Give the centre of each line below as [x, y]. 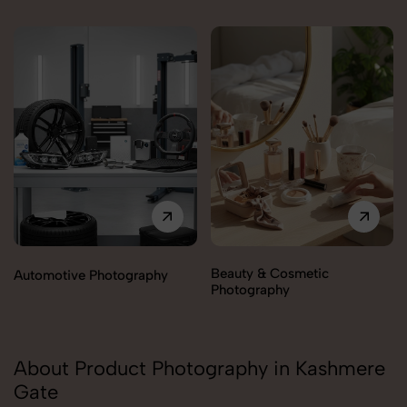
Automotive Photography [91, 276]
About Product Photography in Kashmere [199, 369]
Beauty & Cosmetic [269, 274]
